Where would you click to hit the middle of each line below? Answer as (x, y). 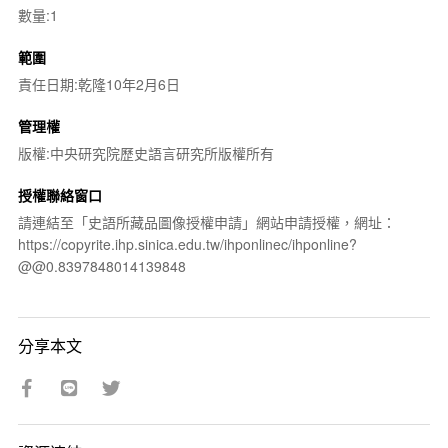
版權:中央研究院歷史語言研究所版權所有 (145, 152)
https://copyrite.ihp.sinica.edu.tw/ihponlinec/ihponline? (187, 243)
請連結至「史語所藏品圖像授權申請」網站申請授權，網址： (206, 221)
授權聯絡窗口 (59, 194)
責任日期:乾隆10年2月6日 (98, 83)
